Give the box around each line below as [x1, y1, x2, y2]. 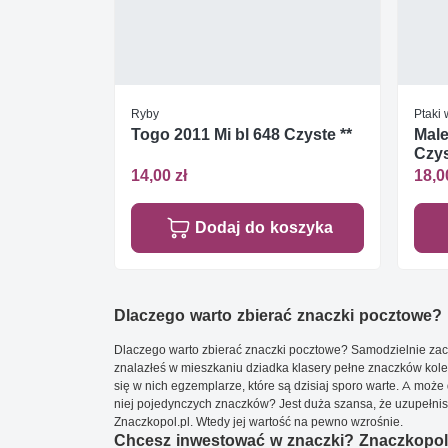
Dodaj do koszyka [194, 218, 333, 237]
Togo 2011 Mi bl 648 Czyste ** [131, 124, 352, 144]
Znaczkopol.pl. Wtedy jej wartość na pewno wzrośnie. [114, 414, 403, 429]
